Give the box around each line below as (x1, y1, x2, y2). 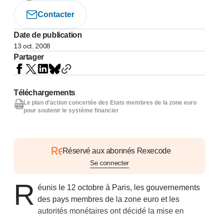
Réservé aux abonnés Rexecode (62, 146, 171, 155)
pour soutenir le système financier (23, 107, 119, 114)
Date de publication (14, 31, 82, 39)
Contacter (38, 10, 74, 19)
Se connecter (90, 159, 129, 167)
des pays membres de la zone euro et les (38, 195, 180, 203)
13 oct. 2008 (14, 42, 50, 50)
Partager (14, 53, 44, 61)
